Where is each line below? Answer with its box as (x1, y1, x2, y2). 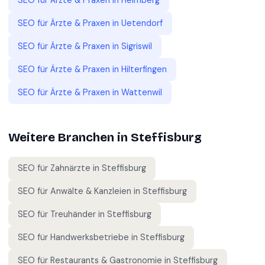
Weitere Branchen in (8, 130, 131, 145)
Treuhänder (50, 209, 96, 219)
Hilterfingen (121, 64, 167, 75)
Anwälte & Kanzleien (50, 186, 131, 196)
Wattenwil (121, 87, 162, 98)
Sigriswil (121, 41, 152, 51)
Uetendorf (121, 18, 163, 28)
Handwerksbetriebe (50, 232, 129, 243)
